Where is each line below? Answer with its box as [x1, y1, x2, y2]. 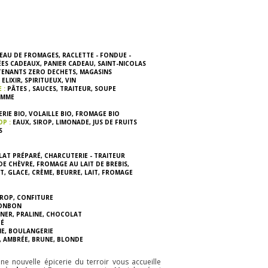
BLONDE [54, 235, 83, 243]
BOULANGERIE [6, 227, 53, 235]
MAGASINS [77, 68, 112, 76]
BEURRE [54, 168, 81, 176]
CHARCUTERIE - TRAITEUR [42, 151, 125, 160]
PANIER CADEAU [41, 59, 94, 68]
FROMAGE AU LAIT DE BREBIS [34, 160, 127, 168]
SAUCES [30, 84, 56, 93]
